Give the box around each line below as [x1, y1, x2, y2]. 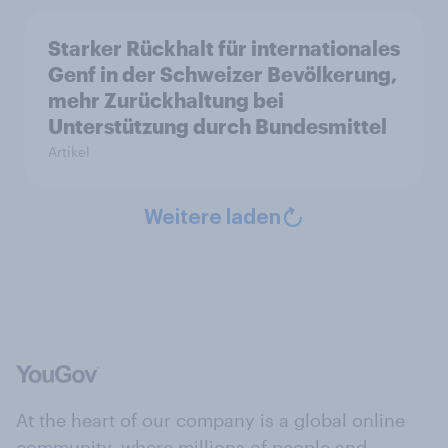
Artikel [48, 143, 90, 160]
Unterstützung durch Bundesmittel [48, 114, 387, 138]
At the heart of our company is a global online [16, 409, 405, 431]
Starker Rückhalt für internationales [48, 36, 400, 60]
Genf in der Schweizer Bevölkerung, [48, 62, 397, 86]
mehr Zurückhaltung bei [48, 88, 284, 112]
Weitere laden [143, 208, 281, 228]
